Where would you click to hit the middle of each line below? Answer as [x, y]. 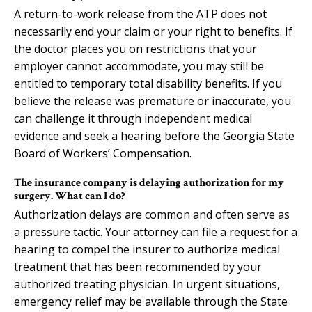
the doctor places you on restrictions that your [135, 48]
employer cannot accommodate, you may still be [139, 66]
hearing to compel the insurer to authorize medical [147, 249]
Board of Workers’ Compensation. [103, 153]
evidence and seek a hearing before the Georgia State [154, 135]
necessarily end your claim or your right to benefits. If [153, 31]
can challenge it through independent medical [133, 118]
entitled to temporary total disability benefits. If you [148, 83]
